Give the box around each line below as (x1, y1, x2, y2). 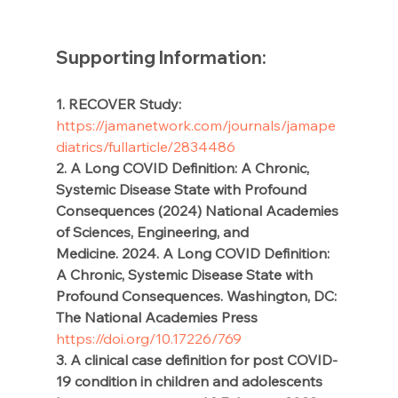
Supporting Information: (55, 46, 274, 69)
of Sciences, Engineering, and (55, 223, 252, 242)
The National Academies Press (55, 308, 258, 327)
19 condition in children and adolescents (55, 372, 326, 391)
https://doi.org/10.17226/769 (55, 330, 242, 348)
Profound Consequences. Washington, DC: (55, 287, 340, 306)
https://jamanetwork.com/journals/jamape (55, 116, 336, 135)
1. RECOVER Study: (55, 95, 185, 114)
